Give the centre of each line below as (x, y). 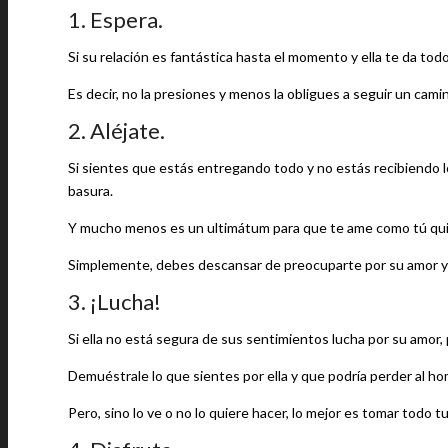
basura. (90, 190)
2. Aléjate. (116, 130)
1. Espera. (115, 19)
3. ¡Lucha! (114, 301)
